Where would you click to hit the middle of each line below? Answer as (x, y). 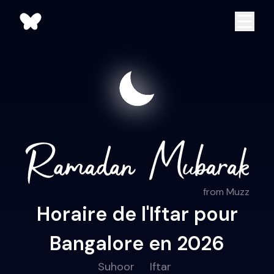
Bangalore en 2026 (137, 244)
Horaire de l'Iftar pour (137, 214)
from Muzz (226, 192)
